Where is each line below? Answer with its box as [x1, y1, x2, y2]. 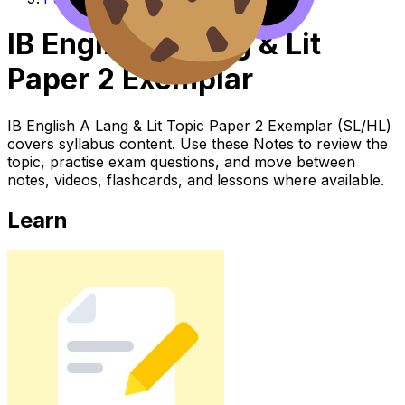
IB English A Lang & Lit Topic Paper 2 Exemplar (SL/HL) [7, 116, 391, 135]
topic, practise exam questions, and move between [7, 152, 355, 171]
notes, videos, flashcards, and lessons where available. [7, 170, 384, 189]
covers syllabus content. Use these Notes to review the [7, 134, 388, 153]
